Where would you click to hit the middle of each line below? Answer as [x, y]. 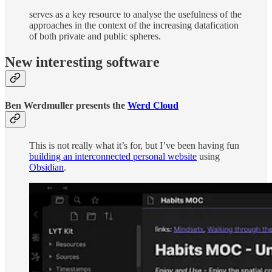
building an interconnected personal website [113, 156]
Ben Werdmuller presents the [66, 105]
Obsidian [46, 167]
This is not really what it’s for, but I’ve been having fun [134, 145]
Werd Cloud [153, 105]
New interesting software [82, 62]
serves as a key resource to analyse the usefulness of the [135, 15]
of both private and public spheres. [95, 36]
